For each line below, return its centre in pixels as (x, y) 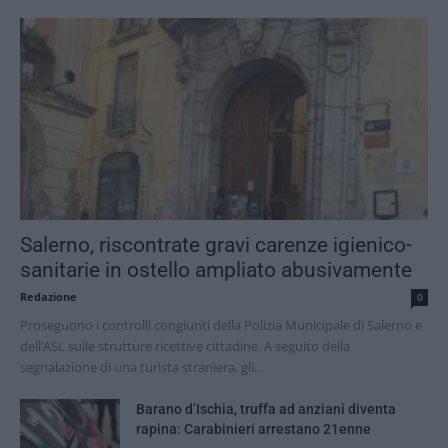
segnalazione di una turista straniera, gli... (141, 366)
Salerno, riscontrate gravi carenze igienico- (216, 244)
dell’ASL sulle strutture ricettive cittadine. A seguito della (185, 345)
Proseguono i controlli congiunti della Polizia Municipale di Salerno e (221, 324)
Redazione (48, 296)
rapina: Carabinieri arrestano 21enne (253, 428)
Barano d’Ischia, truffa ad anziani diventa (266, 408)
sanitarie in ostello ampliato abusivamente (216, 269)
